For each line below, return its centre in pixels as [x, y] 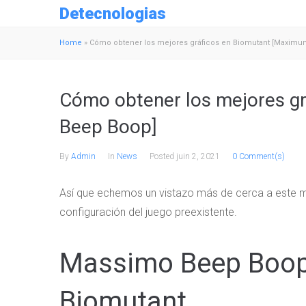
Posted [163, 156]
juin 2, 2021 [198, 156]
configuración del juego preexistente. [148, 212]
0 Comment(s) [259, 156]
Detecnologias [113, 13]
